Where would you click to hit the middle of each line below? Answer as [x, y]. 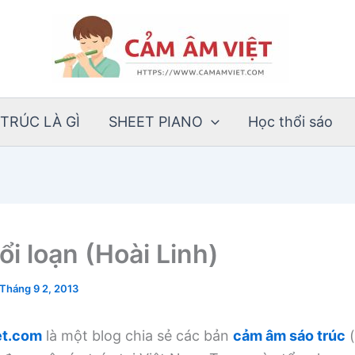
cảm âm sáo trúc [289, 336]
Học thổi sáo [290, 122]
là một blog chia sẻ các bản [137, 336]
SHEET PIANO [156, 122]
